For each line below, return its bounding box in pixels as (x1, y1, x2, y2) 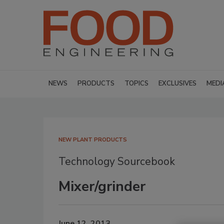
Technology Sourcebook (58, 154, 175, 168)
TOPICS (124, 79, 148, 88)
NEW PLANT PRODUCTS (58, 136, 127, 143)
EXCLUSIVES (158, 79, 196, 88)
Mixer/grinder (58, 177, 145, 196)
